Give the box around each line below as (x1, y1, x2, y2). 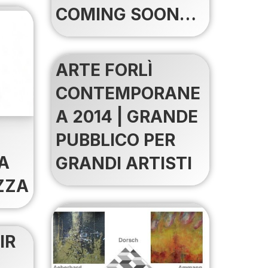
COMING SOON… (55, 4, 196, 25)
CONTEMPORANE (55, 83, 200, 103)
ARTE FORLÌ (55, 59, 153, 80)
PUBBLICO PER (55, 129, 175, 150)
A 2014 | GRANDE (55, 106, 198, 127)
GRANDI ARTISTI (55, 153, 192, 173)
